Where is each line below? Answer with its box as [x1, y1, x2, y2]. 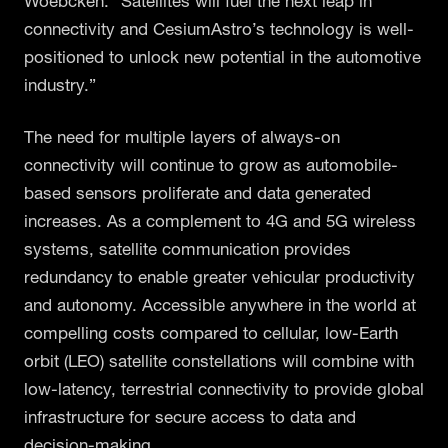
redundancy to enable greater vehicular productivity [24, 265, 415, 287]
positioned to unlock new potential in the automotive [24, 45, 421, 67]
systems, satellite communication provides [24, 237, 351, 259]
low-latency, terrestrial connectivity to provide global [24, 377, 424, 399]
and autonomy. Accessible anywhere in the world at [24, 293, 416, 315]
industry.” [24, 73, 96, 95]
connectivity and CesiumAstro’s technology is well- [24, 17, 414, 39]
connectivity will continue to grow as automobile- [24, 153, 398, 175]
